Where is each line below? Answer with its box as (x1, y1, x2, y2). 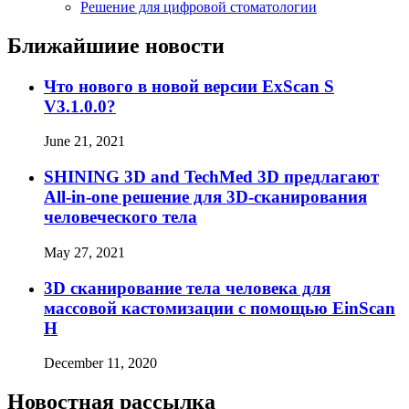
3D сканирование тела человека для (44, 278, 330, 298)
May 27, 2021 (44, 244, 125, 260)
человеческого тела (44, 207, 197, 227)
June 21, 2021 (44, 133, 125, 150)
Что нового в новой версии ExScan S (44, 76, 334, 96)
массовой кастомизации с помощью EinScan (44, 298, 395, 318)
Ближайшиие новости (7, 33, 225, 58)
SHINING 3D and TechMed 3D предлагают (44, 167, 379, 187)
